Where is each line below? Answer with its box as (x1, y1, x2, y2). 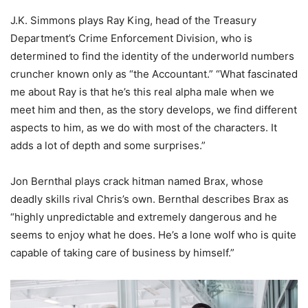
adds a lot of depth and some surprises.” (10, 139, 206, 153)
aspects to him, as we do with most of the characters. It (10, 121, 277, 135)
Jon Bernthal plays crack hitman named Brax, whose (10, 175, 263, 188)
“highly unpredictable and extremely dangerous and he (10, 210, 277, 224)
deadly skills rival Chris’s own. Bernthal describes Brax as (10, 192, 289, 206)
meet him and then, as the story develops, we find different (10, 103, 297, 117)
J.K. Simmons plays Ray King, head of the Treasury (10, 14, 256, 27)
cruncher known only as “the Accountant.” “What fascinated (10, 67, 298, 81)
